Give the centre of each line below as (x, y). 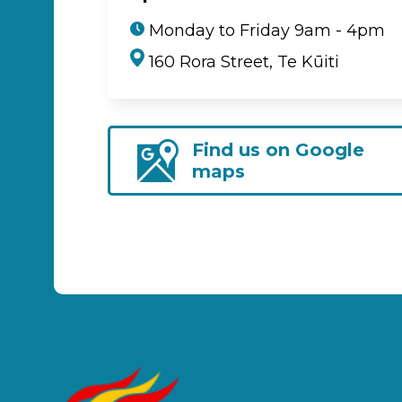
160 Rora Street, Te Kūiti (242, 62)
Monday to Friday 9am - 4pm (265, 30)
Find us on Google (279, 150)
